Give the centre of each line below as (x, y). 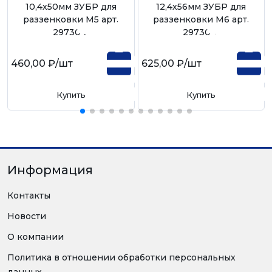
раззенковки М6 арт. (201, 20)
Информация (50, 170)
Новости (27, 216)
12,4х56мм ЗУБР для (201, 7)
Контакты (29, 196)
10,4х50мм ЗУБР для (71, 7)
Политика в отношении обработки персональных (121, 258)
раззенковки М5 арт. (71, 20)
